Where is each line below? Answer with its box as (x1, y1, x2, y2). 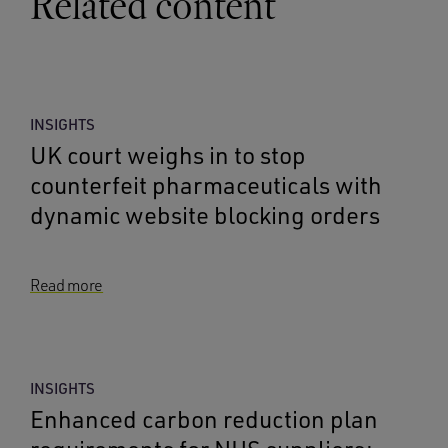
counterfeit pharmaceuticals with (30, 170, 382, 200)
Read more (30, 275, 104, 295)
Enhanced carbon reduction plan (30, 404, 378, 434)
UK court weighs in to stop (30, 140, 306, 170)
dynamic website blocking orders (30, 200, 380, 230)
